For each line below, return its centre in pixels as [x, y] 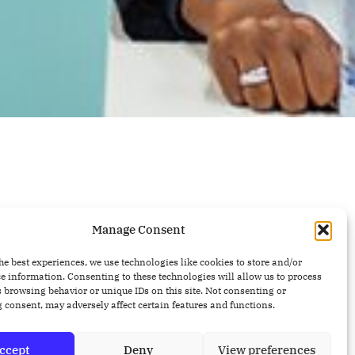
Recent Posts [126, 304]
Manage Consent [139, 229]
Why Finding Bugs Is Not [228, 340]
